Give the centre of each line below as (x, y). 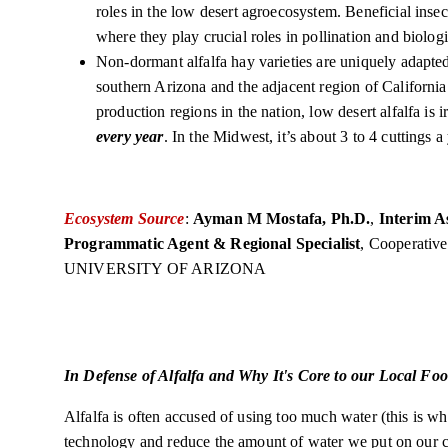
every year (130, 136)
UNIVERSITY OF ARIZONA (165, 268)
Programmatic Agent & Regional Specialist (212, 243)
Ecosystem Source (124, 218)
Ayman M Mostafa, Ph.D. (281, 218)
